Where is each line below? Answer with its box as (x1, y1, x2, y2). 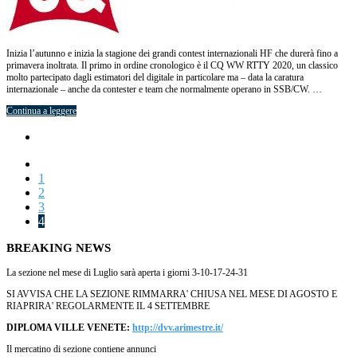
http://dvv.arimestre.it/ (132, 321, 223, 333)
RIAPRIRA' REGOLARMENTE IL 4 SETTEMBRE (6, 300, 210, 312)
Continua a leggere (6, 104, 76, 116)
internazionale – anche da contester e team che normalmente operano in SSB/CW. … (6, 83, 322, 95)
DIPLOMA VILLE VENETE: (6, 321, 132, 333)
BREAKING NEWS (6, 241, 111, 254)
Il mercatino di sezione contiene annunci (6, 343, 156, 355)
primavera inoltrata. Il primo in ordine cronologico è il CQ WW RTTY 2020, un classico (6, 59, 338, 71)
